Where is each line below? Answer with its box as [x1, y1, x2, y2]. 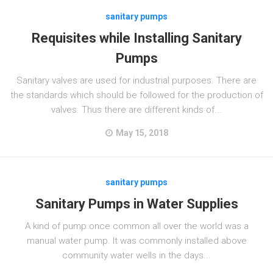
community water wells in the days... [62, 250, 211, 261]
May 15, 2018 [116, 128, 168, 138]
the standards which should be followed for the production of [10, 90, 263, 101]
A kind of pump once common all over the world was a [24, 221, 249, 232]
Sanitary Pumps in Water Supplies [35, 196, 238, 211]
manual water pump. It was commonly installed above [26, 235, 247, 246]
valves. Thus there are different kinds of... [51, 104, 222, 115]
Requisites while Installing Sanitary [31, 30, 242, 46]
